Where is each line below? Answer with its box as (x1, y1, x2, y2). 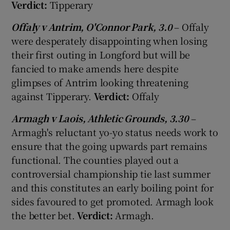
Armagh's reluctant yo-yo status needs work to (11, 125, 218, 139)
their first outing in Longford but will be (11, 47, 190, 61)
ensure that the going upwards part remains (11, 139, 208, 152)
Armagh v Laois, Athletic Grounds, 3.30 (11, 111, 191, 125)
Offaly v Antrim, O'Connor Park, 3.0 (11, 20, 175, 33)
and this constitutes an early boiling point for (11, 180, 214, 194)
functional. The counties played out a (11, 152, 179, 166)
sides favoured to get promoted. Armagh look (11, 194, 214, 208)
